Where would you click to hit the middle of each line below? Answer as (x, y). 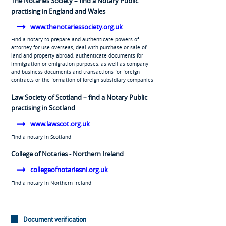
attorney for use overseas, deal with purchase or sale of (78, 48)
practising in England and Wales (58, 11)
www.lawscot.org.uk (60, 123)
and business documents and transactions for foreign (75, 72)
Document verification (54, 219)
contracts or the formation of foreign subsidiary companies (82, 80)
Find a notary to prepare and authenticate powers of (75, 40)
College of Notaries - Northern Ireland (67, 154)
